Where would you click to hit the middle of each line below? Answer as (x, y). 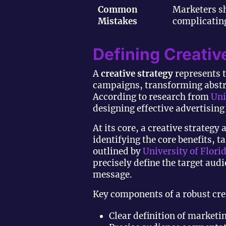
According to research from (152, 97)
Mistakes (118, 21)
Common (118, 9)
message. (112, 175)
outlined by (118, 152)
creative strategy (137, 74)
